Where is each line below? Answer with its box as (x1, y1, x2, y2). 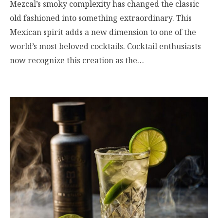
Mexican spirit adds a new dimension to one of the (10, 27, 196, 38)
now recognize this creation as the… (10, 55, 144, 66)
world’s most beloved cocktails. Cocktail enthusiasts (10, 41, 201, 52)
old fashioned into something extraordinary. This (10, 13, 192, 24)
